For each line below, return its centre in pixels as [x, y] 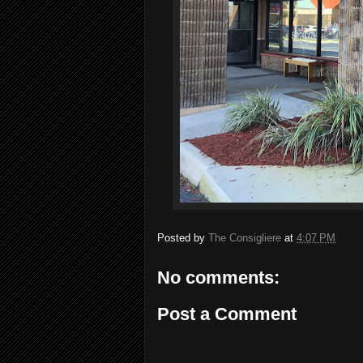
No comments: [218, 277]
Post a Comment [227, 314]
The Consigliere [245, 237]
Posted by [183, 237]
